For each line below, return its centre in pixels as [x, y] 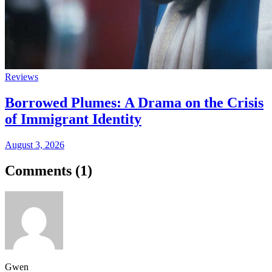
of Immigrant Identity [73, 119]
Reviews [22, 77]
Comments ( [42, 171]
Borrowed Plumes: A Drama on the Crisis [134, 103]
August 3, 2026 [35, 145]
